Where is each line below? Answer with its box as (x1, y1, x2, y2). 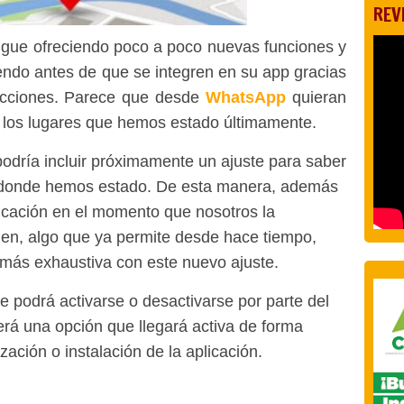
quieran (292, 88, 347, 106)
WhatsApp (206, 88, 287, 106)
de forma (239, 317, 303, 335)
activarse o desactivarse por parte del (60, 292, 329, 310)
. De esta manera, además (147, 178, 338, 196)
